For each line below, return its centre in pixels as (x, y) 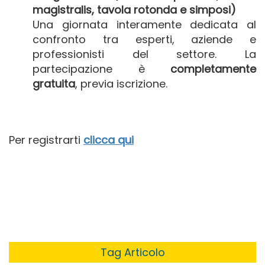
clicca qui (109, 140)
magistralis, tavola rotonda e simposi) (134, 10)
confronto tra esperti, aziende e (144, 40)
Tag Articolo (132, 253)
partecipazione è (101, 69)
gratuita (54, 84)
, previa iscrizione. (121, 84)
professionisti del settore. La (144, 54)
